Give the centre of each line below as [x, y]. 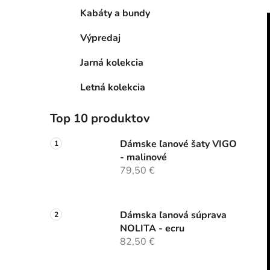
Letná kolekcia [113, 88]
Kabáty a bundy [115, 14]
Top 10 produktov [100, 119]
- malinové [143, 158]
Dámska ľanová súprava [173, 215]
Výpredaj [100, 38]
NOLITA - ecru [152, 229]
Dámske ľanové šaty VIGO [178, 144]
